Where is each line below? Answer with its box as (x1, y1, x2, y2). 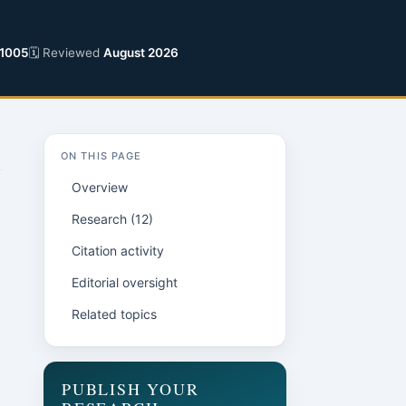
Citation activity (72, 243, 164, 258)
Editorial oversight (72, 275, 178, 290)
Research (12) (72, 211, 153, 227)
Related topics (72, 306, 157, 322)
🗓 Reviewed (29, 45, 103, 60)
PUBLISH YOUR (62, 378, 199, 400)
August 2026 (103, 45, 179, 60)
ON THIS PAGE (61, 150, 142, 162)
